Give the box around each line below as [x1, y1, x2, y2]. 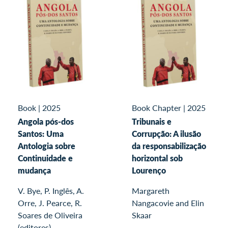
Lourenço [132, 164, 166, 176]
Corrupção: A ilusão [132, 128, 201, 139]
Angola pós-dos [18, 116, 74, 127]
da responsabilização [132, 140, 206, 152]
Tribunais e [132, 116, 172, 127]
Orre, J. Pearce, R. [18, 197, 82, 209]
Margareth [132, 185, 169, 196]
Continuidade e [18, 152, 73, 164]
